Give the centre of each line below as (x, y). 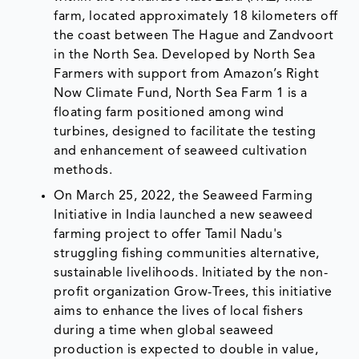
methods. (83, 171)
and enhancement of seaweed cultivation (181, 152)
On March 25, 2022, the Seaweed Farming (184, 197)
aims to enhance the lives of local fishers (179, 312)
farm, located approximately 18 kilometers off (196, 17)
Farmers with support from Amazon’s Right (187, 75)
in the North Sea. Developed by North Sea (185, 56)
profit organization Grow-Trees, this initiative (193, 293)
